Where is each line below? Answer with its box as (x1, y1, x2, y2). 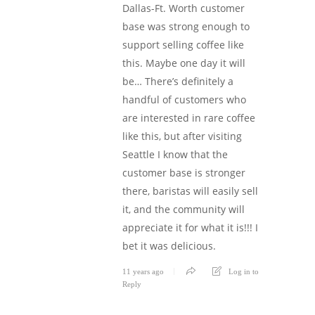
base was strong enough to (122, 19, 250, 33)
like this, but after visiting (122, 129, 242, 143)
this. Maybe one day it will (122, 56, 245, 70)
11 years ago (122, 266, 164, 276)
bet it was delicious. (122, 238, 216, 252)
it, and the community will (122, 202, 245, 216)
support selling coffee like (122, 37, 244, 51)
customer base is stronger (122, 165, 245, 179)
